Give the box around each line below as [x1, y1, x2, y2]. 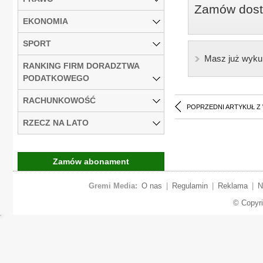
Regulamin [171, 181, 208, 190]
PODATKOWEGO [23, 73, 89, 83]
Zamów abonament [53, 156, 129, 166]
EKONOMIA [23, 16, 68, 26]
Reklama [217, 181, 248, 190]
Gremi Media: [88, 181, 137, 190]
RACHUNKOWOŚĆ [23, 95, 96, 105]
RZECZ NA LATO [23, 117, 89, 127]
